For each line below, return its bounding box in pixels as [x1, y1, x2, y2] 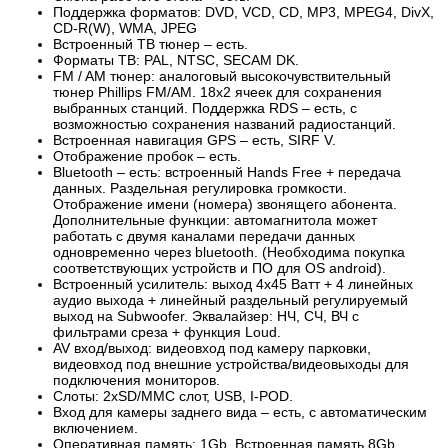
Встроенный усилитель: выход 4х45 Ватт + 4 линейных [53, 276, 413, 292]
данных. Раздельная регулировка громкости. [53, 180, 347, 196]
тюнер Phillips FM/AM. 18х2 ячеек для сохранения [53, 84, 382, 100]
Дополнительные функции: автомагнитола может [53, 212, 377, 228]
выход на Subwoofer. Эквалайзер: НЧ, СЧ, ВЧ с [53, 308, 359, 324]
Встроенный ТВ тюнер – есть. [53, 36, 248, 52]
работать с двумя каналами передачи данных [53, 228, 355, 244]
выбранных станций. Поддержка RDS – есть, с [53, 100, 357, 116]
